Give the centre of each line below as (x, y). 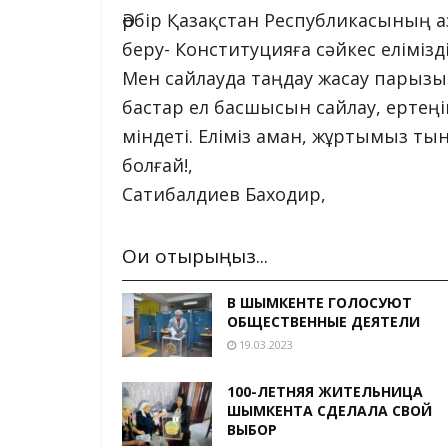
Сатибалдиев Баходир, (224, 194)
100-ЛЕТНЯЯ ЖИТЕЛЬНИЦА (325, 392)
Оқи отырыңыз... (195, 255)
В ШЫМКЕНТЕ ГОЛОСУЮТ (319, 302)
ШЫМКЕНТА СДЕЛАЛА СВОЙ (329, 411)
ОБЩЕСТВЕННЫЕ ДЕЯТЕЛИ (323, 321)
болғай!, (157, 165)
